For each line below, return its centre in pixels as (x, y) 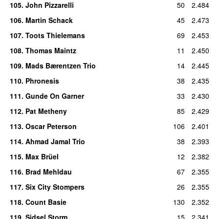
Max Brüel (42, 156)
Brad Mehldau (48, 171)
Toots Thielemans (55, 35)
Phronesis (42, 80)
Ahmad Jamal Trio (55, 141)
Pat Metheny (46, 111)
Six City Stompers (55, 186)
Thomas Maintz (51, 50)
